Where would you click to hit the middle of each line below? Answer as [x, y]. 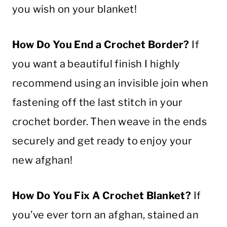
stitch [133, 102]
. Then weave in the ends [146, 121]
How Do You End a [58, 44]
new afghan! [43, 160]
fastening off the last [65, 102]
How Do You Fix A [57, 195]
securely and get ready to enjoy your [102, 141]
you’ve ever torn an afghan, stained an [106, 215]
